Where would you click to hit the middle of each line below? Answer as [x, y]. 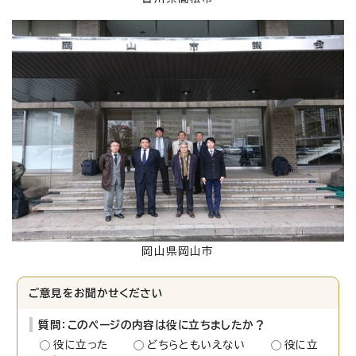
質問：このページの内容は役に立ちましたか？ [152, 325]
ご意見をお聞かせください [96, 293]
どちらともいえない [202, 344]
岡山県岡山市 [178, 251]
